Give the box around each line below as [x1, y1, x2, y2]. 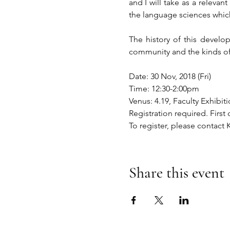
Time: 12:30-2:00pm [128, 84, 199, 93]
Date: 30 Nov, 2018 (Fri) [128, 71, 211, 81]
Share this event [128, 163, 224, 182]
